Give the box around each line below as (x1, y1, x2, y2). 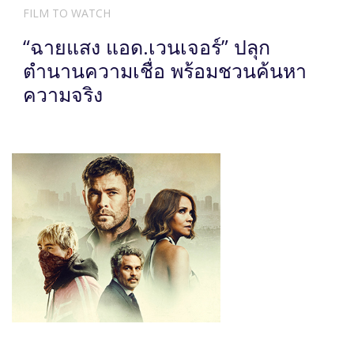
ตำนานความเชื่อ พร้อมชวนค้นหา (23, 56, 307, 84)
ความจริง (23, 80, 103, 107)
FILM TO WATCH (23, 5, 111, 21)
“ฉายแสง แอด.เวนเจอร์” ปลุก (23, 32, 270, 60)
